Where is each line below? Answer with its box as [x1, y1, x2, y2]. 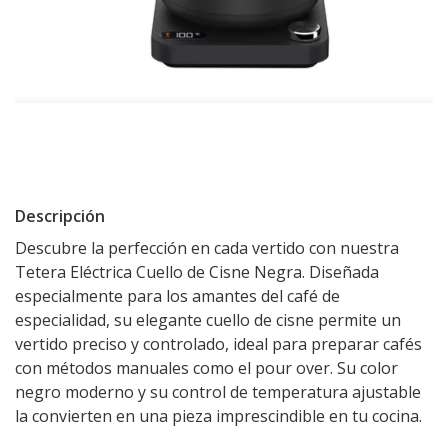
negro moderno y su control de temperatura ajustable [15, 381, 421, 403]
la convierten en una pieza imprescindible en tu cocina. [15, 405, 422, 427]
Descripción [15, 205, 105, 227]
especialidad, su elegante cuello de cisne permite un [15, 309, 401, 331]
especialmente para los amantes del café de [15, 285, 340, 307]
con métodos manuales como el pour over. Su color [15, 357, 398, 379]
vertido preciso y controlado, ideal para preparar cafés [15, 333, 422, 355]
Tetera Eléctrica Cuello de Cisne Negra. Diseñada [15, 261, 379, 283]
